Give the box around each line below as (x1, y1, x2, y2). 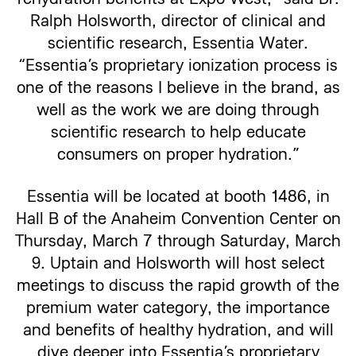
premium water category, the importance (26, 298, 330, 318)
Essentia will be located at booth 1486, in (26, 187, 330, 207)
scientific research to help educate (50, 122, 306, 142)
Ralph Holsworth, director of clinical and (30, 11, 326, 31)
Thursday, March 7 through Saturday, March (15, 231, 341, 251)
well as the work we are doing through (37, 100, 319, 120)
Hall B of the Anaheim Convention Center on (15, 209, 341, 229)
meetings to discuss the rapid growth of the (17, 276, 339, 296)
